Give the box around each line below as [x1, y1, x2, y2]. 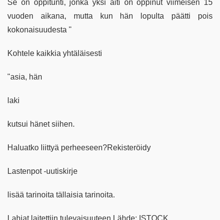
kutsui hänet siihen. [7, 119, 75, 128]
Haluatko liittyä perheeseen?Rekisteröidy [7, 143, 151, 152]
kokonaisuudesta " [7, 25, 72, 34]
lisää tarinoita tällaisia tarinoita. [7, 190, 115, 199]
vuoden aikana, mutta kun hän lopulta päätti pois [7, 11, 213, 20]
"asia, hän [7, 72, 42, 81]
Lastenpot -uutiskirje [7, 166, 78, 175]
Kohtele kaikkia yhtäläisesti [7, 49, 102, 57]
